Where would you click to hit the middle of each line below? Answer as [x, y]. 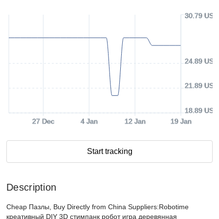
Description [32, 187]
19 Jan [181, 121]
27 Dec [43, 121]
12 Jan [135, 121]
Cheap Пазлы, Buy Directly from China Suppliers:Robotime [98, 207]
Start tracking [109, 151]
